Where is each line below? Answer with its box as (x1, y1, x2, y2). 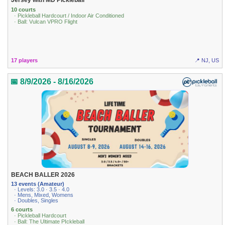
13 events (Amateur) (11, 180, 65, 187)
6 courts (11, 206, 33, 212)
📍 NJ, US (194, 57, 219, 63)
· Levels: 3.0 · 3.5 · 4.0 (14, 186, 70, 192)
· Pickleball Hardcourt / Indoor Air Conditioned (14, 12, 125, 19)
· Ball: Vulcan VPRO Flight (14, 18, 78, 25)
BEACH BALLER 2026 (11, 171, 75, 179)
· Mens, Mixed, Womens (14, 191, 74, 198)
